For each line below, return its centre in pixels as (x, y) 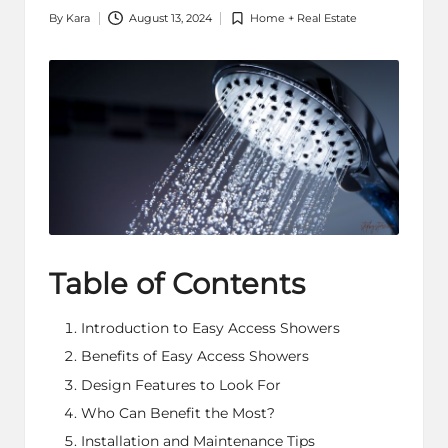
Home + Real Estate (304, 18)
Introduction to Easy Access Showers (210, 328)
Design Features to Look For (181, 384)
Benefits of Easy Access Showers (195, 356)
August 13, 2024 (170, 18)
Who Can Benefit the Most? (178, 412)
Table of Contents (177, 284)
